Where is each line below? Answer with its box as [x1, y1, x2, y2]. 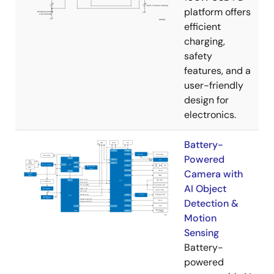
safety [184, 50, 212, 63]
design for [184, 94, 229, 107]
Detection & [184, 197, 239, 210]
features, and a [184, 64, 251, 78]
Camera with [184, 168, 243, 181]
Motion [184, 212, 217, 225]
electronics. [184, 108, 236, 122]
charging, [184, 35, 225, 48]
